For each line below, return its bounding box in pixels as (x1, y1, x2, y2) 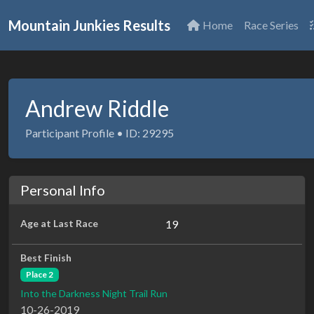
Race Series (244, 18, 299, 32)
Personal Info (20, 182, 105, 198)
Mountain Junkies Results (8, 17, 170, 34)
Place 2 (25, 269, 53, 280)
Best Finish (20, 252, 71, 264)
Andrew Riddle (25, 95, 169, 122)
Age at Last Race (20, 217, 98, 229)
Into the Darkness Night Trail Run (20, 287, 168, 300)
